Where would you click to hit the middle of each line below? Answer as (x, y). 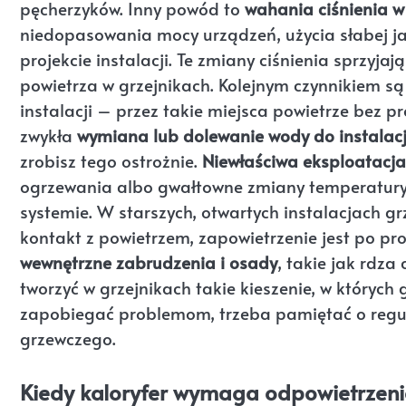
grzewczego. (68, 338)
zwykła (48, 135)
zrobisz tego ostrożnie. (111, 160)
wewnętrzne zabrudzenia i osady (149, 261)
